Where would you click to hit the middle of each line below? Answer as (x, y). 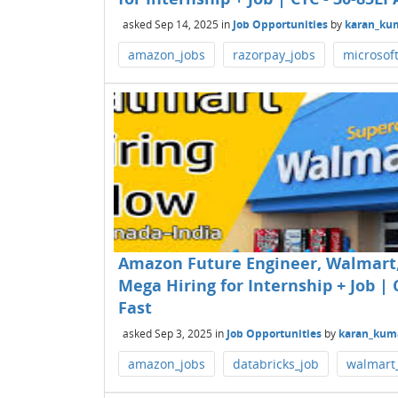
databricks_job (276, 364)
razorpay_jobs (274, 55)
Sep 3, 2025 (183, 333)
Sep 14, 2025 (187, 24)
